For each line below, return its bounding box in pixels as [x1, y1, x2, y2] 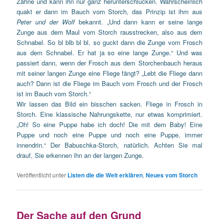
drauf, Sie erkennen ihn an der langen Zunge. [17, 151, 144, 160]
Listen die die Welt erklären [67, 171, 143, 180]
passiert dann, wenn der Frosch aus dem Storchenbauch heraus [17, 58, 202, 68]
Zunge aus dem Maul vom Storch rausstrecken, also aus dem [17, 27, 202, 37]
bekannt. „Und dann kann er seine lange [74, 17, 202, 27]
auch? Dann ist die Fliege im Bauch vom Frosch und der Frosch [17, 79, 202, 88]
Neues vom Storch [146, 171, 198, 180]
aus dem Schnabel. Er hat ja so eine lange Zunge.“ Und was [17, 48, 202, 58]
